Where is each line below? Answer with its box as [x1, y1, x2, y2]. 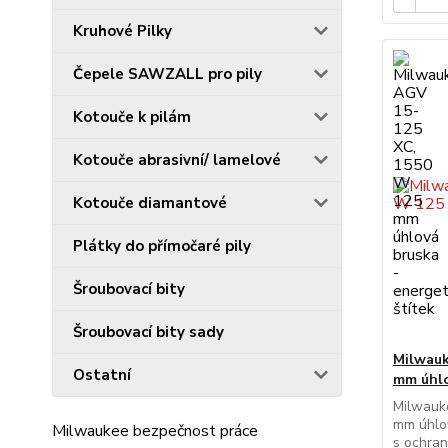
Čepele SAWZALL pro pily [73, 63, 262, 84]
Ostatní [73, 364, 131, 385]
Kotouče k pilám [73, 106, 191, 127]
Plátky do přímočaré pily [73, 235, 251, 256]
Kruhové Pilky [73, 20, 172, 41]
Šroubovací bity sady [73, 321, 224, 342]
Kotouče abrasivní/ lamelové [73, 149, 281, 170]
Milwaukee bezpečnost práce [52, 419, 258, 442]
